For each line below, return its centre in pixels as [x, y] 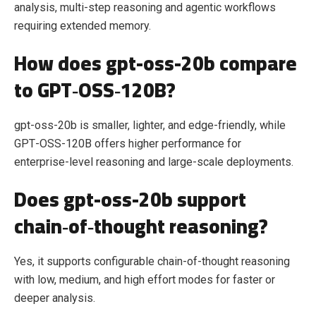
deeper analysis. [55, 298]
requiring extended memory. [83, 26]
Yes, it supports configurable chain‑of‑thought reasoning [152, 262]
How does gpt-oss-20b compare [156, 64]
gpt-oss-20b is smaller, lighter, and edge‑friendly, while [150, 126]
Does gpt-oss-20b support [130, 200]
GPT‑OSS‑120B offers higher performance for [128, 144]
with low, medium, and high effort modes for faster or [145, 280]
